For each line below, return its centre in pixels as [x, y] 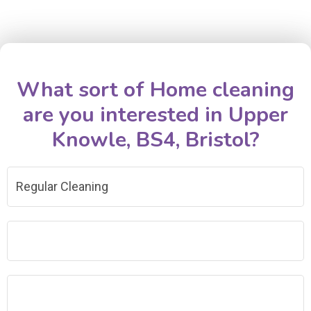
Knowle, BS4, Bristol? [155, 140]
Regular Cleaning [62, 187]
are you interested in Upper [155, 115]
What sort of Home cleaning [155, 90]
